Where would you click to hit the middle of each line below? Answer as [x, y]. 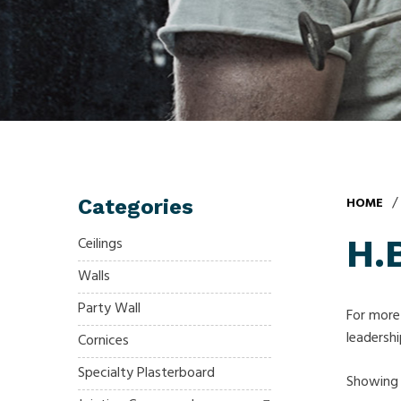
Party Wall [109, 308]
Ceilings [100, 244]
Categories [136, 206]
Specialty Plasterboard [146, 373]
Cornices [103, 341]
